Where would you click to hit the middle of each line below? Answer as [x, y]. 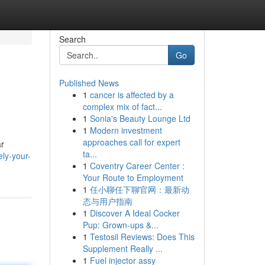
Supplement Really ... [122, 248]
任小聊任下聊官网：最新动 [139, 189]
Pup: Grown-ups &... [120, 225]
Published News [89, 83]
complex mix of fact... [122, 106]
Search [72, 39]
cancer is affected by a [132, 95]
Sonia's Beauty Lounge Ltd [140, 118]
